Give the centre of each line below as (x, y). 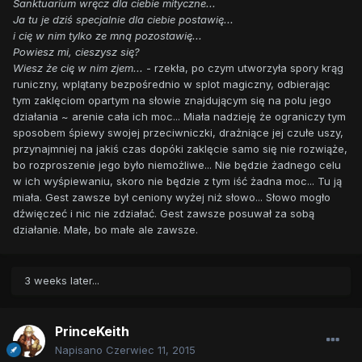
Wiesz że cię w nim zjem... (78, 68)
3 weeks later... (62, 281)
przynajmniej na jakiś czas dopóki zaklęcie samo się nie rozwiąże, (180, 149)
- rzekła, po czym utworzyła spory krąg (245, 68)
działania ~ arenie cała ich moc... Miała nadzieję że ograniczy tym (179, 117)
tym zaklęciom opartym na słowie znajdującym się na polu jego (172, 101)
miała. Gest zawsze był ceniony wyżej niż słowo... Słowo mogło (172, 198)
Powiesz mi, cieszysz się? (76, 52)
